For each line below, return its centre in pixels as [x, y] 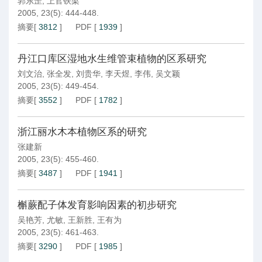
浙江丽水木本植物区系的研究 [82, 132]
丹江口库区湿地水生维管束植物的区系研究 [112, 59]
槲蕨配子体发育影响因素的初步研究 [97, 205]
